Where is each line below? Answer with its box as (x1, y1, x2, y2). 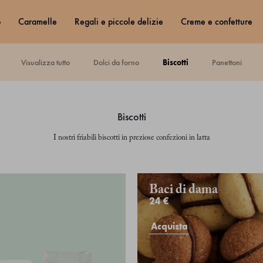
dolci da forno (99, 58, 139, 68)
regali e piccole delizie (79, 16, 163, 28)
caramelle (23, 16, 57, 28)
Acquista (151, 220, 188, 232)
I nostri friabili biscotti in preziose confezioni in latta (53, 134, 210, 141)
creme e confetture (186, 16, 252, 28)
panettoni (216, 58, 242, 68)
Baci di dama (149, 184, 218, 197)
